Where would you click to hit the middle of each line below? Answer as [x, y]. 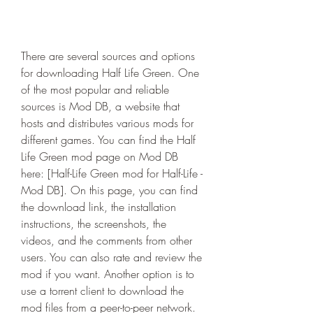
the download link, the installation [99, 207]
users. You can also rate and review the [111, 257]
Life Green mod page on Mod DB [100, 156]
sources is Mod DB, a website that [100, 106]
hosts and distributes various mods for [107, 123]
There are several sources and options [108, 56]
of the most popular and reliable [95, 89]
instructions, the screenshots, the [94, 224]
